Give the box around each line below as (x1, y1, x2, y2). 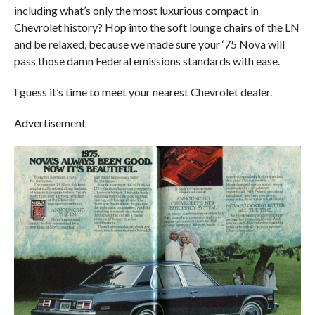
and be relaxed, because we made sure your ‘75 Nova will (13, 37, 285, 51)
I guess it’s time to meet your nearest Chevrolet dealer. (13, 84, 272, 98)
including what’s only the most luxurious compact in (13, 3, 259, 17)
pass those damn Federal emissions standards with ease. (13, 53, 280, 67)
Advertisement (13, 115, 86, 129)
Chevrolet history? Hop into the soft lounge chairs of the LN (13, 20, 300, 34)
